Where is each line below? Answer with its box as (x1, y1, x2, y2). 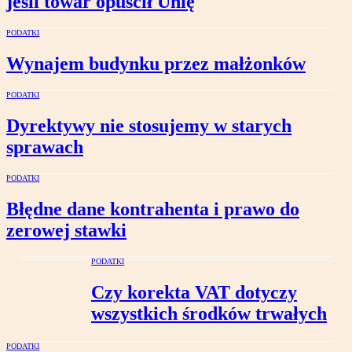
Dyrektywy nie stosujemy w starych (6, 115, 291, 136)
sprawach (6, 136, 83, 157)
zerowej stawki (6, 219, 126, 240)
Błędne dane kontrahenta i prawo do (6, 198, 299, 219)
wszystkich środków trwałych (91, 302, 327, 324)
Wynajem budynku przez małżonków (6, 53, 306, 75)
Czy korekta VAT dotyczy (91, 281, 297, 302)
